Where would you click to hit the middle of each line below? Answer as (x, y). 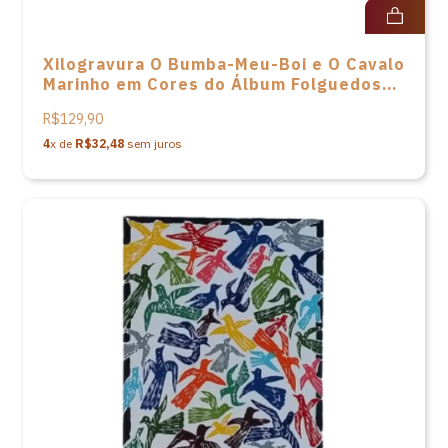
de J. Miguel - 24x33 (132, 104)
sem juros (153, 143)
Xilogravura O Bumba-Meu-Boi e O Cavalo (224, 64)
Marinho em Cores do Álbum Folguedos (212, 84)
